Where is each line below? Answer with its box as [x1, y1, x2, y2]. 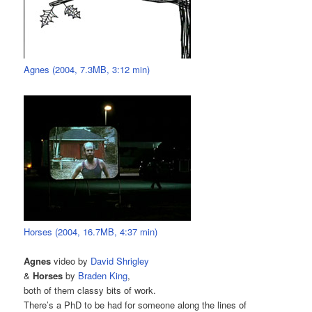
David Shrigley [91, 253, 150, 267]
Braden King [78, 268, 128, 282]
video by [51, 253, 91, 267]
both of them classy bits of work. [24, 283, 157, 297]
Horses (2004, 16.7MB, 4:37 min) [24, 224, 158, 238]
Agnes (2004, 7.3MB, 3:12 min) [24, 63, 150, 77]
